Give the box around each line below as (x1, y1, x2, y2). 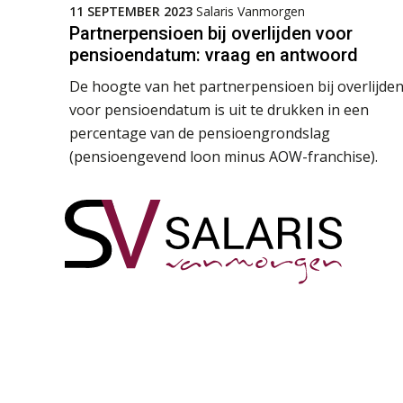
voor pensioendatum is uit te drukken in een (69, 99, 369, 120)
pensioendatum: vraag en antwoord (69, 43, 358, 66)
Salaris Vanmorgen (196, 2, 305, 20)
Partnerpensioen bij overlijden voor (69, 22, 353, 44)
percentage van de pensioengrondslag (69, 122, 330, 143)
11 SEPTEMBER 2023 (69, 2, 193, 20)
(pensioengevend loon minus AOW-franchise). (69, 146, 378, 166)
